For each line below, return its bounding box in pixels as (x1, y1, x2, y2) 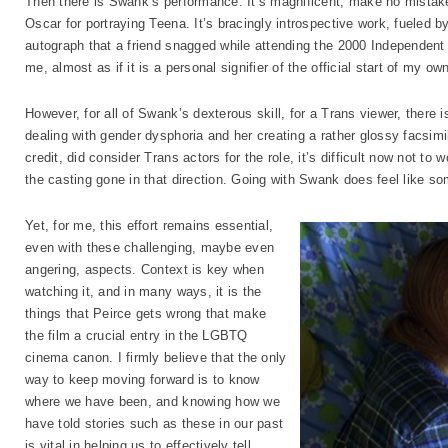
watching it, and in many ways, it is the (25, 284, 262, 299)
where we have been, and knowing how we (25, 394, 280, 409)
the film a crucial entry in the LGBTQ (25, 328, 248, 343)
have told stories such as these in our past (25, 416, 284, 431)
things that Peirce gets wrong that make (25, 306, 267, 321)
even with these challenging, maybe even (25, 240, 275, 255)
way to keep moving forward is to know (25, 372, 260, 387)
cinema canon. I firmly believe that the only (25, 350, 287, 365)
